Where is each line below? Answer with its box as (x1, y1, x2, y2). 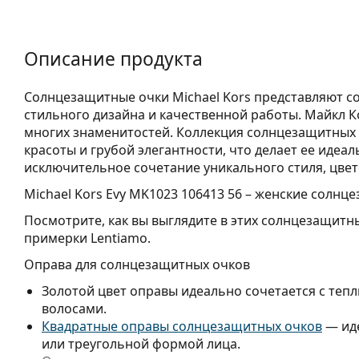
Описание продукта (24, 46, 203, 71)
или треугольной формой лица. (42, 334, 240, 353)
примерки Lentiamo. (24, 228, 151, 247)
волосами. (42, 299, 107, 317)
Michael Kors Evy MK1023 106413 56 (24, 184, 242, 203)
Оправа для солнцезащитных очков (24, 255, 250, 273)
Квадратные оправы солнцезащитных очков (42, 317, 322, 335)
